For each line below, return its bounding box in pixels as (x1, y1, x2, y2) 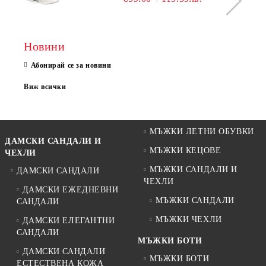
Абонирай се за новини (30, 61, 112, 69)
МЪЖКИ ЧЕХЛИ (155, 214, 222, 224)
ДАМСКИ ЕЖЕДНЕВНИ (22, 185, 119, 194)
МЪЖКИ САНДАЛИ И (149, 164, 237, 174)
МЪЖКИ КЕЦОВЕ (149, 145, 221, 155)
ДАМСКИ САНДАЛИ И (5, 136, 102, 145)
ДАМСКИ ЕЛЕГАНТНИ (22, 216, 115, 225)
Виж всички (24, 82, 66, 91)
